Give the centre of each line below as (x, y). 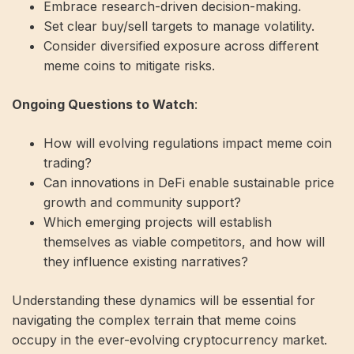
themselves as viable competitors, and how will (184, 241)
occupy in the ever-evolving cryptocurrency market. (169, 339)
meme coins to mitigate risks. (129, 65)
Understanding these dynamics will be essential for (164, 300)
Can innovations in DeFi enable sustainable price (189, 182)
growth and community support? (142, 202)
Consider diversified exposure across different (181, 45)
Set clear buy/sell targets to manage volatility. (179, 26)
